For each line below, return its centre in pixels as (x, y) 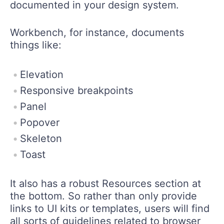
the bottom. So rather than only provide (103, 196)
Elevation (42, 74)
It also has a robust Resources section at (105, 183)
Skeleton (41, 138)
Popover (40, 122)
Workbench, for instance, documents (97, 32)
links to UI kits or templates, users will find (110, 208)
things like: (36, 45)
